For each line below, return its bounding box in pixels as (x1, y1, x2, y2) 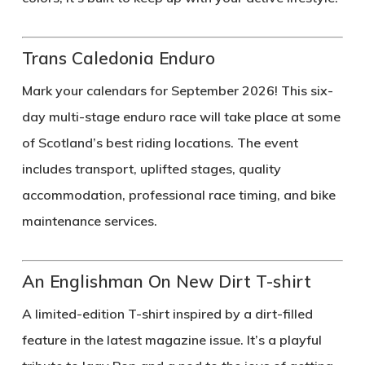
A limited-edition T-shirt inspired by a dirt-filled (21, 305, 313, 322)
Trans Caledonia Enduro (21, 46, 215, 68)
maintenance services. (21, 212, 157, 229)
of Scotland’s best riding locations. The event (21, 134, 298, 151)
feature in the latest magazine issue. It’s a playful (21, 331, 322, 348)
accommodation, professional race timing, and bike (21, 186, 336, 203)
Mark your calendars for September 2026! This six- (21, 81, 333, 99)
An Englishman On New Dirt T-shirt (21, 270, 311, 292)
